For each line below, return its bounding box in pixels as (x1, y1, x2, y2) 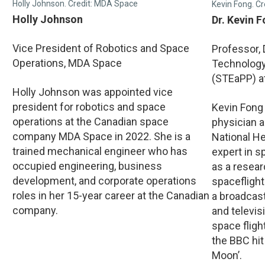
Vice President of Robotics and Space (12, 42, 189, 55)
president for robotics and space (12, 101, 166, 114)
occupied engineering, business (12, 160, 162, 173)
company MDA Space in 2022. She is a (12, 130, 190, 143)
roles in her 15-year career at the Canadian (12, 189, 209, 202)
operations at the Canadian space (12, 115, 169, 128)
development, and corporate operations (12, 174, 196, 188)
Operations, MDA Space (12, 57, 122, 70)
